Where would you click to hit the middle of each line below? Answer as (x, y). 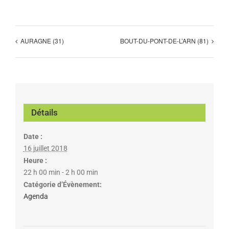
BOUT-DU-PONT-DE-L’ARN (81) (164, 41)
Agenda (36, 196)
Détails (44, 112)
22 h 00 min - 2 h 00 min (61, 172)
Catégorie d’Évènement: (62, 184)
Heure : (35, 160)
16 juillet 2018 (45, 148)
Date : (33, 136)
